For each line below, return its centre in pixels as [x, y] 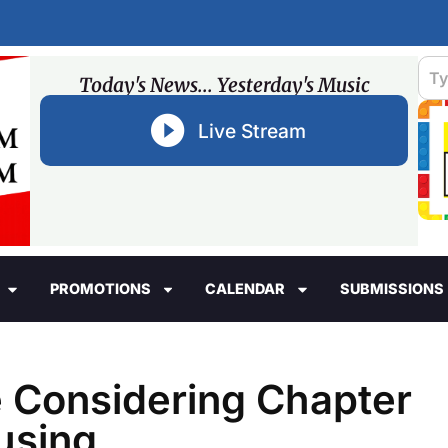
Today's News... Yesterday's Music [224, 85]
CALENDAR [245, 289]
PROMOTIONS [100, 289]
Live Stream [251, 130]
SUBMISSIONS [391, 289]
